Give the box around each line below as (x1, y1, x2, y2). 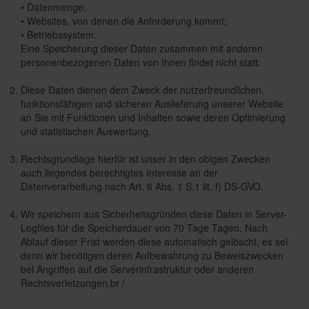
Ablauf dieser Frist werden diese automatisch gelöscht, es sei (21, 235, 288, 248)
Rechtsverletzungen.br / (21, 276, 125, 290)
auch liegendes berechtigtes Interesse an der (21, 166, 218, 179)
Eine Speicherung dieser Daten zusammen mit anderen (21, 41, 263, 55)
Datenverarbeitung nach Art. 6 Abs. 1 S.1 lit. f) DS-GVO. (21, 179, 263, 193)
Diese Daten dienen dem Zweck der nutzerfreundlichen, (21, 83, 264, 97)
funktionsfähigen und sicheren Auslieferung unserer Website (21, 97, 283, 110)
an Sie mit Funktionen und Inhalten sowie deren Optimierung (21, 110, 286, 124)
